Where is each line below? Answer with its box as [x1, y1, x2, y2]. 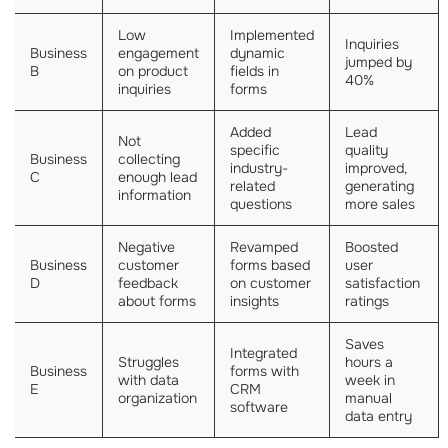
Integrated [230, 344, 297, 362]
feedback [118, 274, 178, 292]
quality [345, 141, 388, 159]
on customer [230, 274, 311, 292]
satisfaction [345, 274, 420, 292]
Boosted [345, 238, 398, 256]
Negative [118, 238, 175, 256]
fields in [230, 62, 279, 80]
